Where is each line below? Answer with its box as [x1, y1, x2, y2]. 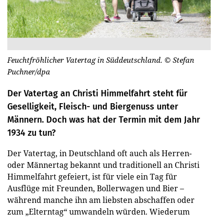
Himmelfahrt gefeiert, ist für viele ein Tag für [7, 171, 177, 182]
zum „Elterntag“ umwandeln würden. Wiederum [7, 206, 190, 217]
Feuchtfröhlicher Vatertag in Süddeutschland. [7, 54, 164, 65]
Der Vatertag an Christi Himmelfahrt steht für [7, 88, 187, 99]
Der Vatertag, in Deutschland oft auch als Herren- [7, 147, 192, 159]
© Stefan [164, 54, 194, 65]
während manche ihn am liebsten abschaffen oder [7, 194, 195, 205]
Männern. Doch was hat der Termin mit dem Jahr [7, 114, 200, 125]
